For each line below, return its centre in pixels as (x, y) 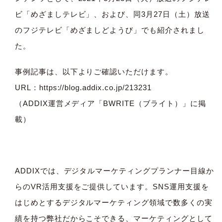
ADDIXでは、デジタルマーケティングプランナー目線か (114, 170)
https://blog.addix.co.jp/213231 (95, 87)
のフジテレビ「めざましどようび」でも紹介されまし (110, 30)
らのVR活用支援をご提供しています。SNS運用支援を (112, 186)
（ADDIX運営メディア (55, 103)
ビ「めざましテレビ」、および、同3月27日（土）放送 (112, 14)
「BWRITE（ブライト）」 (143, 103)
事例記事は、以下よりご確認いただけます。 (94, 71)
